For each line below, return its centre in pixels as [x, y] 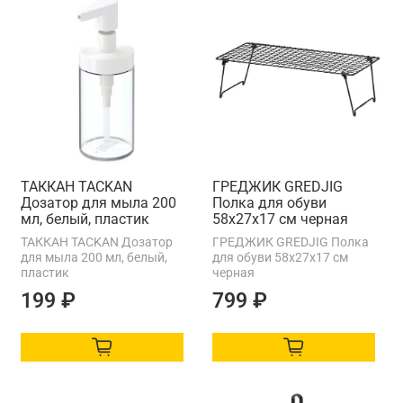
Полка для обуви [269, 202]
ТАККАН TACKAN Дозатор [97, 242]
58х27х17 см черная [280, 219]
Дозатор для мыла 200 [99, 202]
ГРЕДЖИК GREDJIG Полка [291, 242]
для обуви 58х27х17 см [280, 257]
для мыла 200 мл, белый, [94, 257]
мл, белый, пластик [85, 219]
